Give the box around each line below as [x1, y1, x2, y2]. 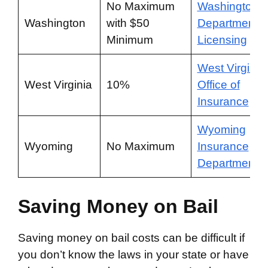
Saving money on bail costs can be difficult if [18, 231, 245, 244]
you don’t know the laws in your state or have [18, 248, 249, 261]
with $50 [106, 17, 150, 29]
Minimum [106, 33, 153, 46]
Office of [197, 78, 240, 91]
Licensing [197, 33, 247, 46]
